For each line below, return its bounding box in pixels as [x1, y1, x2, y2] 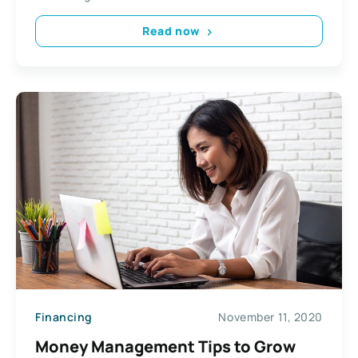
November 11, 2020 [218, 308, 323, 324]
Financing [35, 308, 93, 324]
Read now [142, 23, 200, 39]
